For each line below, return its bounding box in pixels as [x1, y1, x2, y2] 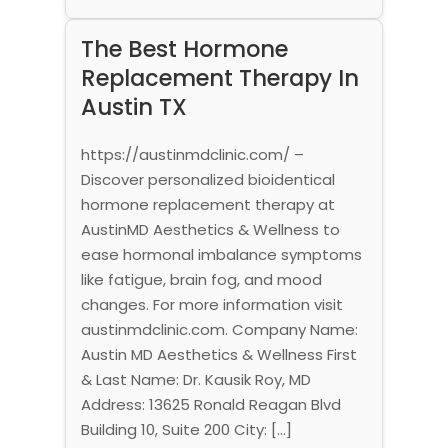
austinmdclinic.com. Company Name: [80, 318, 358, 340]
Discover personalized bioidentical [80, 168, 335, 190]
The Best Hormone [80, 32, 288, 65]
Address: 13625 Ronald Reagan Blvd [80, 393, 341, 415]
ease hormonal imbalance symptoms [80, 243, 362, 265]
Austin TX [80, 90, 187, 123]
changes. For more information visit [80, 293, 343, 315]
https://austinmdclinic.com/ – [80, 143, 304, 165]
